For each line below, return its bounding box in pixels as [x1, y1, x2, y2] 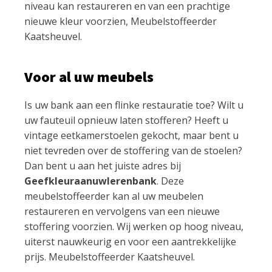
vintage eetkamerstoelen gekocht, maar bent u [24, 128, 239, 142]
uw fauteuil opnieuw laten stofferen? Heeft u [24, 113, 228, 127]
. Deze [157, 174, 184, 188]
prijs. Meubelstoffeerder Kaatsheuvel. [24, 250, 195, 263]
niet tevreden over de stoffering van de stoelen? [24, 143, 242, 157]
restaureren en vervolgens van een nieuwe [24, 204, 220, 218]
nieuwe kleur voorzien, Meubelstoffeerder [24, 14, 217, 28]
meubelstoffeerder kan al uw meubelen [24, 189, 203, 203]
